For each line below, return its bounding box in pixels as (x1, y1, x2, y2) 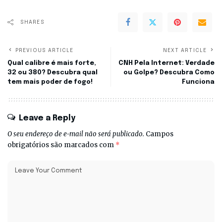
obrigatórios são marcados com (7, 140, 115, 149)
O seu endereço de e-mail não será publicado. (7, 129, 144, 138)
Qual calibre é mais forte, (7, 59, 96, 66)
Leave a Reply (19, 113, 75, 122)
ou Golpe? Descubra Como (123, 69, 215, 76)
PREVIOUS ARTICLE (15, 47, 74, 54)
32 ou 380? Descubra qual (7, 69, 98, 76)
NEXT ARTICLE (163, 47, 207, 54)
